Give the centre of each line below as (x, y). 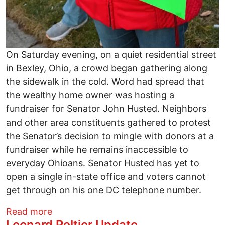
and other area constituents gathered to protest (108, 123)
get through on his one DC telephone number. (105, 190)
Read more (29, 212)
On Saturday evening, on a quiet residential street (111, 55)
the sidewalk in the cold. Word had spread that (105, 82)
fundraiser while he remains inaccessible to (97, 150)
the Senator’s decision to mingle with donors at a (110, 136)
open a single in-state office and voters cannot (106, 177)
